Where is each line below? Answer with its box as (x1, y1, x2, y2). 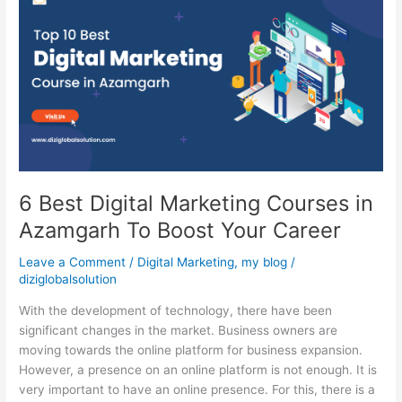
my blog (241, 255, 288, 270)
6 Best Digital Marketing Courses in (19, 189, 374, 216)
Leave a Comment (19, 255, 127, 270)
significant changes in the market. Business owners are (19, 323, 338, 338)
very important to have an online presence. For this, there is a (19, 382, 376, 398)
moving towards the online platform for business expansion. (19, 343, 363, 358)
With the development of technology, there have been (19, 303, 333, 319)
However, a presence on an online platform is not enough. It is (19, 363, 378, 378)
